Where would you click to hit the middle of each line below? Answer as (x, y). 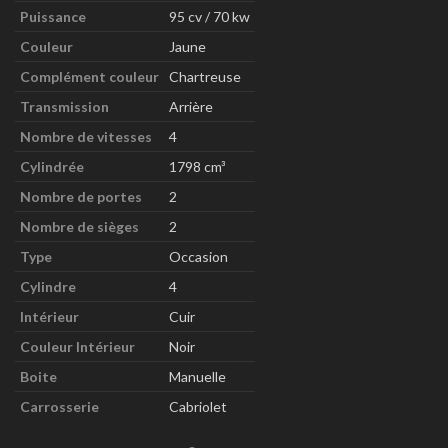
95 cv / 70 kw (209, 16)
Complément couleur (89, 76)
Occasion (198, 256)
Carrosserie (59, 406)
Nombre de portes (81, 196)
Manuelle (197, 376)
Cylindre (48, 286)
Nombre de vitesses (86, 136)
